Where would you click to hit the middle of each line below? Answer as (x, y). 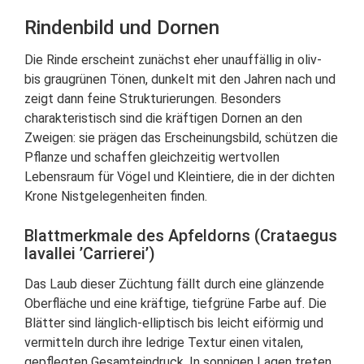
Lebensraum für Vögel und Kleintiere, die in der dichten (180, 177)
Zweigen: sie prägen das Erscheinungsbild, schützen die (181, 138)
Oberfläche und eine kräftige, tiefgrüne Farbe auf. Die (175, 303)
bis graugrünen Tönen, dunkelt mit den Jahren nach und (180, 79)
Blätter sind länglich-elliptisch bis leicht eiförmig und (174, 323)
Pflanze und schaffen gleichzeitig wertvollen (152, 157)
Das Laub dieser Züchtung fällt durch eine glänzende (174, 284)
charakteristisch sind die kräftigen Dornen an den (163, 118)
